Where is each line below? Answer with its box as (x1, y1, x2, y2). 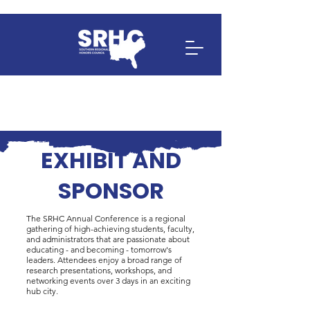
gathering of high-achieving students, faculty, (26, 224, 194, 234)
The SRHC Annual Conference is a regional (26, 213, 185, 224)
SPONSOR (57, 175, 164, 206)
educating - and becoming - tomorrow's (26, 244, 172, 255)
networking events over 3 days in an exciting (26, 275, 190, 286)
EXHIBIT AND (40, 145, 181, 176)
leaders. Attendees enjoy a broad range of (26, 255, 182, 265)
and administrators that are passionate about (26, 234, 190, 244)
